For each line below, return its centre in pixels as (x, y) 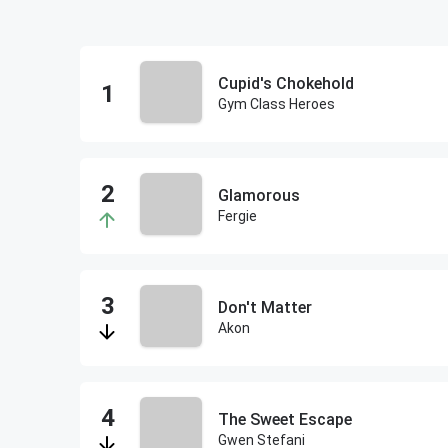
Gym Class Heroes (276, 104)
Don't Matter (265, 307)
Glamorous (259, 195)
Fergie (237, 216)
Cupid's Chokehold (286, 83)
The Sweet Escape (285, 419)
